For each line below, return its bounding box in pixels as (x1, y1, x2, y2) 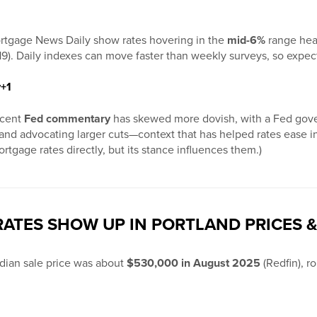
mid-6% (227, 33, 265, 48)
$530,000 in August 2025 (127, 256, 260, 271)
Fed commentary (24, 112, 110, 127)
